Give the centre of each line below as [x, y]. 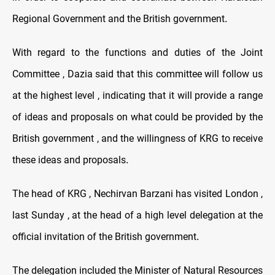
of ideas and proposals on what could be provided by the [137, 117]
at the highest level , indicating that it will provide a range [137, 96]
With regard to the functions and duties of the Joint [137, 53]
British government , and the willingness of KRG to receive [137, 139]
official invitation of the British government [104, 237]
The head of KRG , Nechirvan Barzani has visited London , [137, 194]
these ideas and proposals [69, 160]
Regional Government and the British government [118, 19]
